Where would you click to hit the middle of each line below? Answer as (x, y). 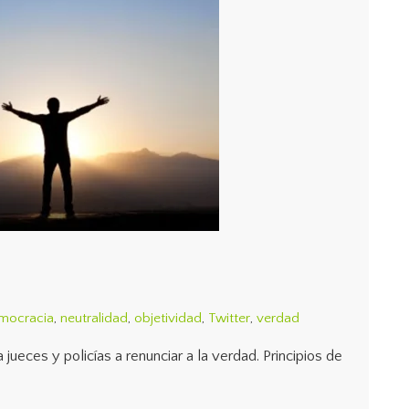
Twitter (229, 318)
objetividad (168, 318)
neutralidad (94, 318)
